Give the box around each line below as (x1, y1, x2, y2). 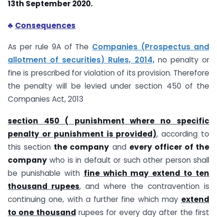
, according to (156, 129, 210, 139)
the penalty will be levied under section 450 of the (8, 81, 209, 92)
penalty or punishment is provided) (8, 129, 157, 139)
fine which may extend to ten (83, 168, 209, 179)
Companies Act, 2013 (8, 94, 83, 105)
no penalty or (154, 55, 210, 65)
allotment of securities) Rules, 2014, (8, 55, 155, 65)
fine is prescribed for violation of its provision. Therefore (8, 68, 209, 78)
